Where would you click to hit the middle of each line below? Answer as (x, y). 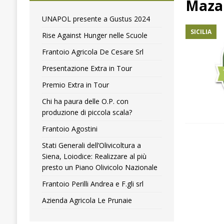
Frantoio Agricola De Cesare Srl (92, 52)
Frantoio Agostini (69, 129)
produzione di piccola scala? (87, 112)
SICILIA (201, 32)
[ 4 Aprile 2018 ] (97, 34)
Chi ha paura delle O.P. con (85, 101)
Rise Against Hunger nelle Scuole (94, 35)
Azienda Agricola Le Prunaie (87, 200)
